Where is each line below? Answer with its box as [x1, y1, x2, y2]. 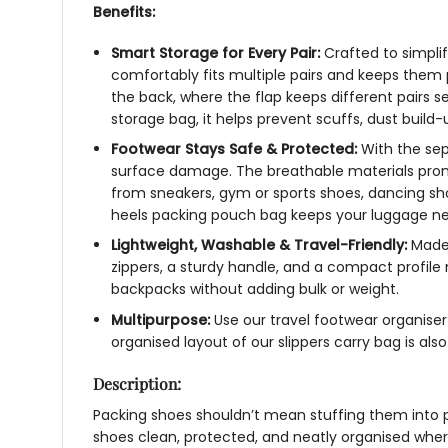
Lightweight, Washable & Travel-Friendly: [111, 235, 412, 256]
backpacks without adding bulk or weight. [111, 279, 400, 300]
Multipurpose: [111, 309, 215, 330]
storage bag [111, 108, 197, 129]
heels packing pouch [111, 205, 257, 226]
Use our [214, 309, 271, 330]
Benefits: [93, 2, 155, 23]
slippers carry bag [278, 331, 406, 352]
